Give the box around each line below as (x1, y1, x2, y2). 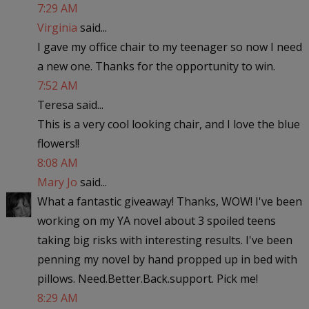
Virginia (37, 19, 77, 35)
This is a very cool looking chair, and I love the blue (37, 116, 300, 132)
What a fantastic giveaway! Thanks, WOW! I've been (37, 193, 302, 209)
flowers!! (37, 135, 79, 151)
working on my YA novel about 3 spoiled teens (37, 212, 276, 228)
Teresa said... (37, 97, 103, 112)
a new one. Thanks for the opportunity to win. (37, 58, 275, 74)
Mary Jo (37, 174, 77, 190)
